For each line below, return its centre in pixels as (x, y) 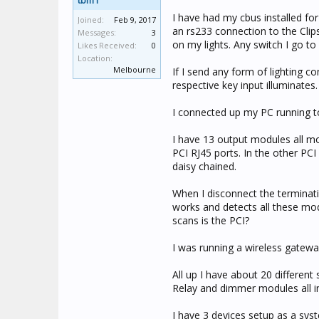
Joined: (91, 20)
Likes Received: (107, 45)
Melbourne (135, 69)
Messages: (97, 32)
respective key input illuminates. (245, 85)
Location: (95, 58)
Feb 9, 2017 (135, 20)
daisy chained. (204, 166)
